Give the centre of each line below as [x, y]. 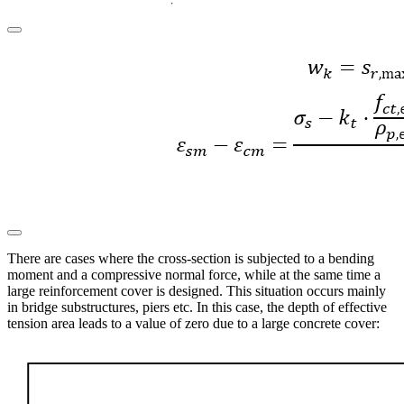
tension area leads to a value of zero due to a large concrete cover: [193, 323]
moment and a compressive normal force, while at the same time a [194, 274]
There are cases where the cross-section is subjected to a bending [191, 258]
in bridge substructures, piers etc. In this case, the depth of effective [197, 307]
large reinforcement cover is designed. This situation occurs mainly [197, 290]
